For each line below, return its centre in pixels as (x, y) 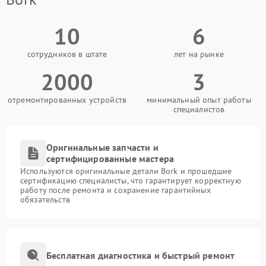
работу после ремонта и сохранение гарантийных (115, 190)
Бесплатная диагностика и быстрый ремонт (141, 255)
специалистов (199, 110)
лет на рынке (199, 54)
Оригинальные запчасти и (102, 148)
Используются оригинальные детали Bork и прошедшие (126, 171)
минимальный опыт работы (199, 100)
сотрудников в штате (67, 54)
